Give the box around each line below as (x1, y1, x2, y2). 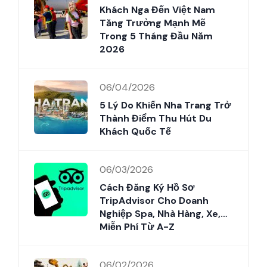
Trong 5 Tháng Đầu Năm (100, 29, 213, 42)
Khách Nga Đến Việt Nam (100, 3, 215, 16)
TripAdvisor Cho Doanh (100, 194, 209, 207)
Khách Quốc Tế (100, 125, 171, 138)
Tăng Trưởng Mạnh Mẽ (100, 16, 206, 29)
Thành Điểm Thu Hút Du (100, 111, 212, 125)
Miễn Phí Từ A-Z (100, 220, 175, 233)
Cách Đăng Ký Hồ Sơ (100, 181, 194, 194)
